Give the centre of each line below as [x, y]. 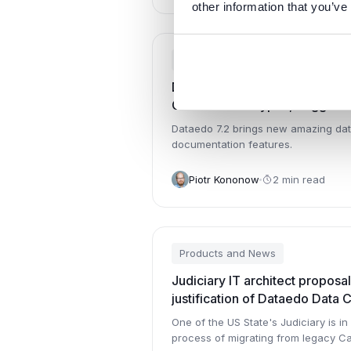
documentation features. [232, 144]
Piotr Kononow [224, 179]
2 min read [299, 179]
